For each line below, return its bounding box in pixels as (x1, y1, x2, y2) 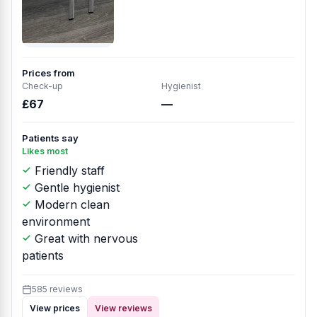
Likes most (22, 146, 68, 156)
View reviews (95, 303, 152, 313)
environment (22, 214, 90, 229)
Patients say (22, 132, 79, 144)
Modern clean (31, 197, 110, 212)
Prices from (22, 67, 75, 79)
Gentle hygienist (31, 180, 120, 195)
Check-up (22, 81, 63, 91)
